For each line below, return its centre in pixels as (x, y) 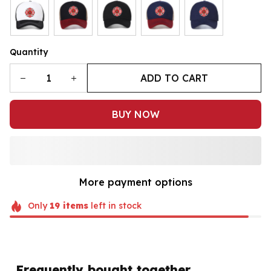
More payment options (135, 182)
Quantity (29, 52)
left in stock (115, 206)
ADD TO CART (174, 78)
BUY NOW (135, 114)
